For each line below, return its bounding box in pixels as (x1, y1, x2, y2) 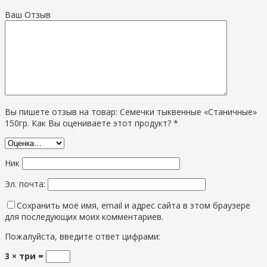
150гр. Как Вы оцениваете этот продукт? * (5, 117, 178, 129)
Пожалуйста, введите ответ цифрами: (5, 230, 160, 242)
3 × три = (5, 250, 46, 262)
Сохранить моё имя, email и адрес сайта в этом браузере (17, 199, 250, 211)
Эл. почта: (5, 178, 48, 190)
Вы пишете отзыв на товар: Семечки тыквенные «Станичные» (5, 105, 257, 117)
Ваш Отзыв (5, 8, 51, 20)
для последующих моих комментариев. (5, 210, 163, 222)
